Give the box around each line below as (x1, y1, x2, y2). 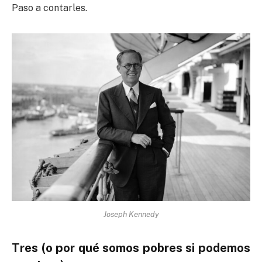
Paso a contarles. (12, 2, 87, 14)
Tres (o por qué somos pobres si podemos (12, 240, 250, 256)
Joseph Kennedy (103, 209, 159, 219)
